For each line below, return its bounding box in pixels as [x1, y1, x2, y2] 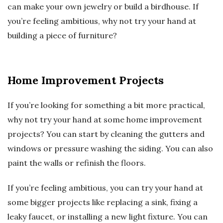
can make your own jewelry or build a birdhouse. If [7, 1, 199, 12]
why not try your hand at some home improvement [7, 114, 202, 125]
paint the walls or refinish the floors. [7, 158, 146, 168]
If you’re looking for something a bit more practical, [7, 100, 205, 111]
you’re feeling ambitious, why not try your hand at [7, 16, 196, 26]
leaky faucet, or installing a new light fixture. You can [7, 212, 208, 222]
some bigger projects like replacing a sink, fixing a [7, 197, 198, 208]
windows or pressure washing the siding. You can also [7, 143, 213, 154]
